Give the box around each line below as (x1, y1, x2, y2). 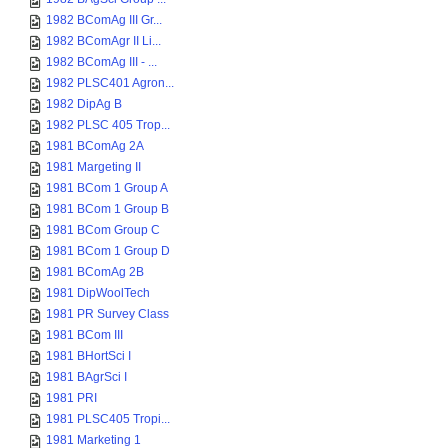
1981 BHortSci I (46, 349, 131, 363)
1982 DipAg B (46, 97, 122, 111)
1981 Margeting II (46, 160, 141, 174)
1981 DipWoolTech (46, 286, 150, 300)
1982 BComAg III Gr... (46, 13, 162, 27)
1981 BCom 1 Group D (46, 244, 170, 258)
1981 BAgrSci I (46, 370, 127, 384)
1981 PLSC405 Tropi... (46, 412, 170, 426)
